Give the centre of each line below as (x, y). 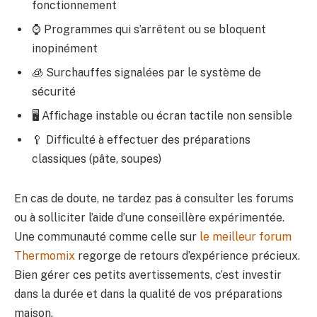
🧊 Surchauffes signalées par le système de (146, 73)
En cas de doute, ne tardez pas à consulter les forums (154, 199)
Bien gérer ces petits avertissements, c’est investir (148, 275)
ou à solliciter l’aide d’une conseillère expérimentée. (149, 218)
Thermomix (45, 256)
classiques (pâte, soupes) (97, 159)
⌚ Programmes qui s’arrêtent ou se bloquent (149, 30)
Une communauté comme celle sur (107, 237)
